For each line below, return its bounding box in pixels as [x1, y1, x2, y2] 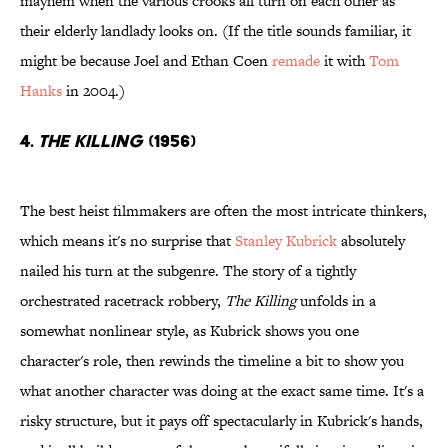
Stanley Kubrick [235, 230, 337, 252]
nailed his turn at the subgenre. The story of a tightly [20, 260, 356, 282]
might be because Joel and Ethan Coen [20, 50, 272, 72]
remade [272, 50, 320, 72]
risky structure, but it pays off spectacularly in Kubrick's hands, [20, 410, 423, 432]
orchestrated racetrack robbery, [20, 290, 225, 312]
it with [320, 50, 369, 72]
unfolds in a [296, 290, 376, 312]
